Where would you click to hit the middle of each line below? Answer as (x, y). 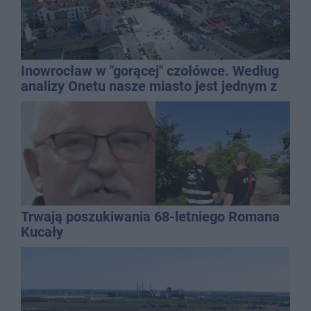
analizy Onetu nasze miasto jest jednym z (149, 86)
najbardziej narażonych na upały (120, 101)
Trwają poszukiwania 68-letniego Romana (150, 216)
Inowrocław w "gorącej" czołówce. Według (150, 70)
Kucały (42, 232)
